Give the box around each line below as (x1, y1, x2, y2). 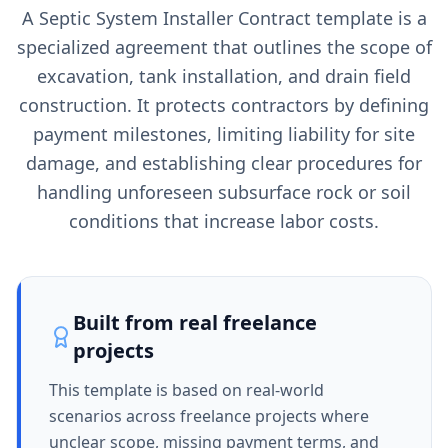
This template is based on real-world (49, 379, 324, 401)
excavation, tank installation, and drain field (37, 64, 411, 88)
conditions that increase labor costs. (69, 209, 379, 233)
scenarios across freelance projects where (49, 405, 369, 427)
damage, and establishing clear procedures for (26, 151, 422, 175)
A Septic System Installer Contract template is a (21, 6, 427, 30)
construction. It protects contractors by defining (19, 93, 429, 117)
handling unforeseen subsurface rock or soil (37, 180, 411, 204)
